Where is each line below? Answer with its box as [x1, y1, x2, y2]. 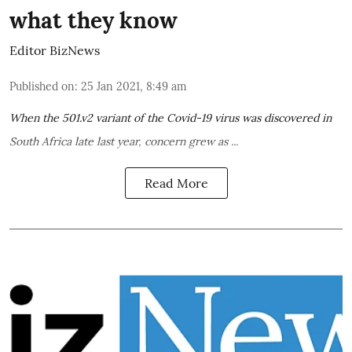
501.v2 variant [62, 110, 130, 125]
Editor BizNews [9, 42, 100, 58]
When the [9, 110, 62, 125]
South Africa [9, 134, 71, 148]
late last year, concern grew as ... [71, 134, 238, 148]
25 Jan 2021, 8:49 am [81, 79, 187, 93]
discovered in [264, 110, 332, 125]
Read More [144, 174, 208, 191]
